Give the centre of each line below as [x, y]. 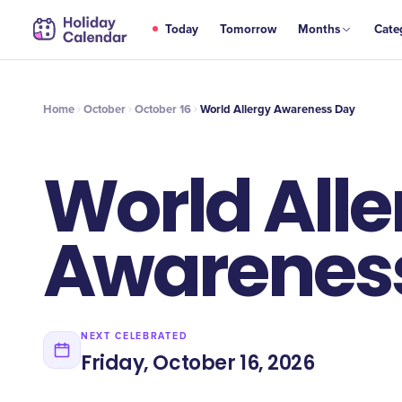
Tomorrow [249, 30]
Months [319, 30]
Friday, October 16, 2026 [198, 363]
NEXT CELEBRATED [135, 336]
